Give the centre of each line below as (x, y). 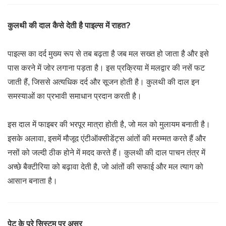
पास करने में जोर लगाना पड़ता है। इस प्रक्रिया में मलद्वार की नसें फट (106, 68)
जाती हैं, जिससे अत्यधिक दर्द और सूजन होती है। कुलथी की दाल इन (103, 82)
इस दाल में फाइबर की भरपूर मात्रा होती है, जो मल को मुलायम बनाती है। (109, 124)
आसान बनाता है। (33, 181)
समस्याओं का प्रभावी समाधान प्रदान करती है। (75, 96)
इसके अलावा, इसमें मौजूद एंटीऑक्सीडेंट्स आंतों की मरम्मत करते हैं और (107, 138)
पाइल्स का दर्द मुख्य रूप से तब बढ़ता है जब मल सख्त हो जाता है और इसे (108, 54)
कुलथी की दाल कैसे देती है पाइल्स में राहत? (69, 25)
